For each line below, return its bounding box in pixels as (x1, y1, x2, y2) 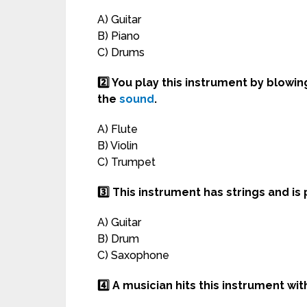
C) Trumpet (97, 156, 156, 169)
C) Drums (97, 46, 145, 60)
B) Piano (97, 29, 143, 43)
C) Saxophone (97, 249, 169, 262)
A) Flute (97, 123, 138, 136)
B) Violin (97, 139, 138, 153)
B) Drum (97, 232, 139, 246)
